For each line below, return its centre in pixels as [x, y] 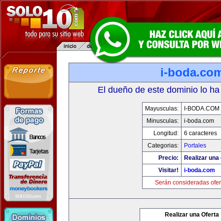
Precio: [168, 158]
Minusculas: [162, 121]
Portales [195, 146]
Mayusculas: [162, 109]
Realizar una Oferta [192, 215]
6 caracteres [200, 133]
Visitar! [168, 170]
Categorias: [163, 146]
